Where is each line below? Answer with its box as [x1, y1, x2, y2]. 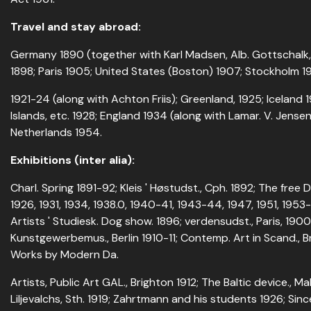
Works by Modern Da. [10, 247, 119, 262]
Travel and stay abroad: [10, 19, 141, 34]
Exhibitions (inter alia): [10, 153, 135, 167]
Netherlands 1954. [10, 125, 102, 140]
